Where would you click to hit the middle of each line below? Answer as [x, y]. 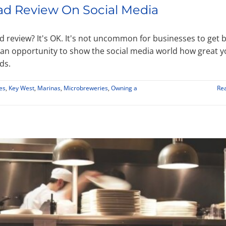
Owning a [124, 88]
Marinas [49, 88]
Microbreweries [86, 88]
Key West [21, 88]
